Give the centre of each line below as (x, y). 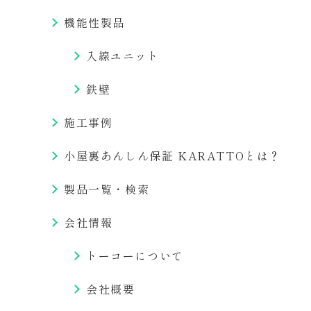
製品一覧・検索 (107, 189)
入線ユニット (123, 56)
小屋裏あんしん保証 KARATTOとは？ (173, 155)
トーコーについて (135, 255)
